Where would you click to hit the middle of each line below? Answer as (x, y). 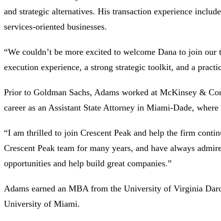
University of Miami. (42, 204)
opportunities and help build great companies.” (88, 163)
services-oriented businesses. (55, 27)
